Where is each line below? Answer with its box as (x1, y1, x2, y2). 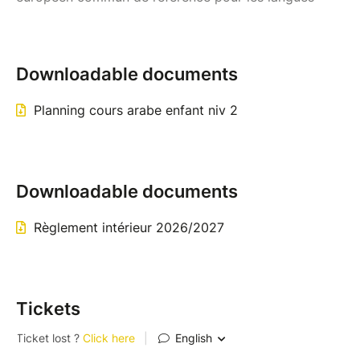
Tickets (16, 298, 80, 320)
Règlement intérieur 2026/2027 (34, 219, 224, 236)
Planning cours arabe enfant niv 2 (34, 102, 238, 119)
